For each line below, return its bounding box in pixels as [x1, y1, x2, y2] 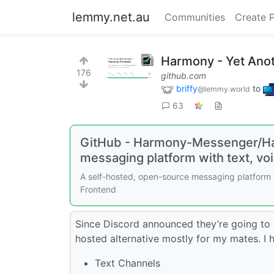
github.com [161, 70, 206, 81]
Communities [165, 11, 225, 23]
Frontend [80, 183, 116, 194]
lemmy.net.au [72, 10, 150, 24]
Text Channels [95, 256, 160, 269]
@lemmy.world [198, 84, 250, 94]
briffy [176, 83, 198, 94]
